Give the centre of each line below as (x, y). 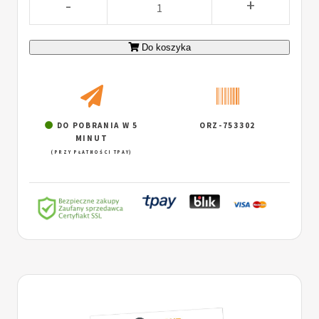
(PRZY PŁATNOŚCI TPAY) (91, 152)
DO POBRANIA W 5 (96, 125)
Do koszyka (166, 48)
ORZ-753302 (228, 125)
